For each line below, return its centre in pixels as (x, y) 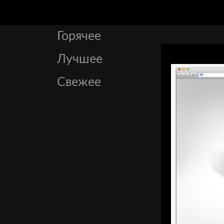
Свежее (79, 82)
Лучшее (80, 59)
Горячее (79, 36)
